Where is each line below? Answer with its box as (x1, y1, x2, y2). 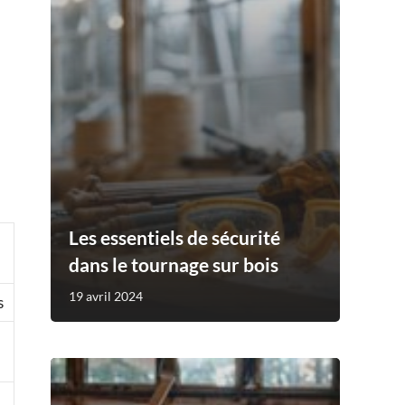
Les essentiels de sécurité (69, 225, 280, 249)
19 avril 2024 (69, 287, 143, 304)
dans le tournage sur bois (69, 252, 278, 276)
